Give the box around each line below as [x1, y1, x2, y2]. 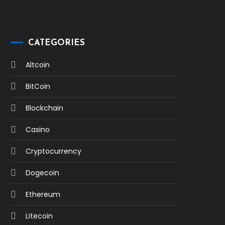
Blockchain [25, 103, 63, 113]
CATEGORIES [28, 39, 85, 47]
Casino [25, 125, 50, 135]
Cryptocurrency [25, 146, 81, 156]
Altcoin [25, 60, 50, 70]
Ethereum [25, 189, 60, 199]
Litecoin [25, 211, 53, 221]
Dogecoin [25, 168, 59, 178]
